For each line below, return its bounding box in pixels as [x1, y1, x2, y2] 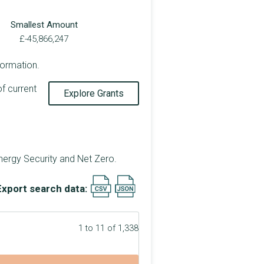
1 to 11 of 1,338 [78, 223, 138, 234]
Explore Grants [64, 87, 124, 99]
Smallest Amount [10, 19, 78, 30]
